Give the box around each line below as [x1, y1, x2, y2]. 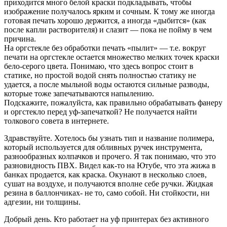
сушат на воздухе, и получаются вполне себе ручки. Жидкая [4, 179, 213, 188]
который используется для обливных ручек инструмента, [4, 143, 202, 152]
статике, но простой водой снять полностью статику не [4, 71, 196, 80]
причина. [4, 34, 36, 44]
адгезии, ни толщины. [4, 198, 81, 207]
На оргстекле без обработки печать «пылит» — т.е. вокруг [4, 44, 206, 53]
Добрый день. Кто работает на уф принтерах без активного [4, 215, 209, 224]
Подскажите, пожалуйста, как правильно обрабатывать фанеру [4, 98, 222, 107]
